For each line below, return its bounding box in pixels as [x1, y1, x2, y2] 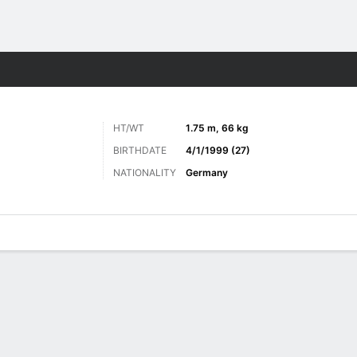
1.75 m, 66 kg [186, 122, 249, 134]
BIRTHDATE [113, 144, 167, 156]
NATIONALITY [113, 167, 176, 178]
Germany [186, 167, 228, 178]
